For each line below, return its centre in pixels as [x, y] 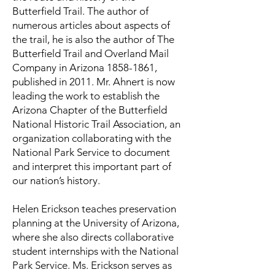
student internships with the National [95, 251]
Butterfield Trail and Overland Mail [91, 53]
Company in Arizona [60, 68]
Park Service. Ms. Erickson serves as [92, 265]
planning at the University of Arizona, [96, 223]
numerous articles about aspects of [91, 25]
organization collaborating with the [92, 138]
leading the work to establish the [86, 96]
